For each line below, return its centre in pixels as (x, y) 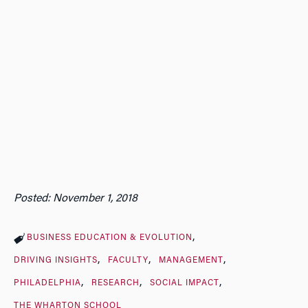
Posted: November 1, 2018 (76, 198)
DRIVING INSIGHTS (56, 260)
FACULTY (128, 260)
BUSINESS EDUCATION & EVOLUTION (110, 238)
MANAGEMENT (191, 260)
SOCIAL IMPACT (184, 283)
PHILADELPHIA (47, 283)
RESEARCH (115, 283)
